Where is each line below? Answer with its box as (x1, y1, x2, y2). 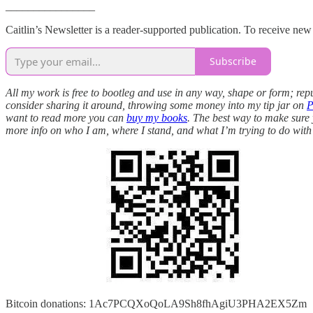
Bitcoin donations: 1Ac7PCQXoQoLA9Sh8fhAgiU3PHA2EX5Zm (6, 297, 307, 310)
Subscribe (210, 54, 256, 68)
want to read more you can (6, 111, 126, 124)
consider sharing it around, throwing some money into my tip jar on (6, 99, 307, 111)
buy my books (126, 111, 187, 124)
